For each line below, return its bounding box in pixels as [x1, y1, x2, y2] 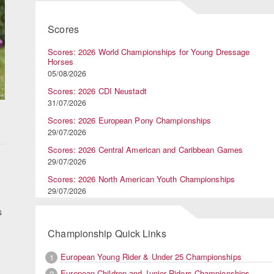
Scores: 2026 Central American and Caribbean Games [48, 144, 243, 156]
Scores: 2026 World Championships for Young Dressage [48, 46, 250, 58]
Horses [48, 56, 73, 68]
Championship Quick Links [48, 226, 166, 241]
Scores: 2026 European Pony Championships [48, 114, 212, 127]
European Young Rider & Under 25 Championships [61, 250, 242, 262]
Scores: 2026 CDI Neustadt [48, 85, 147, 97]
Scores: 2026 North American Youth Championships [48, 173, 235, 185]
